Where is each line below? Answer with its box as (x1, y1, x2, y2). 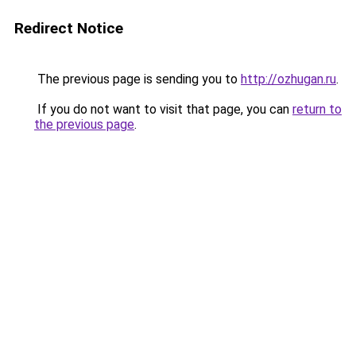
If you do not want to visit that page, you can (34, 102, 292, 117)
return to (292, 102, 342, 117)
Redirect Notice (14, 19, 123, 37)
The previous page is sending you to (34, 72, 241, 87)
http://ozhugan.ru (241, 72, 336, 87)
